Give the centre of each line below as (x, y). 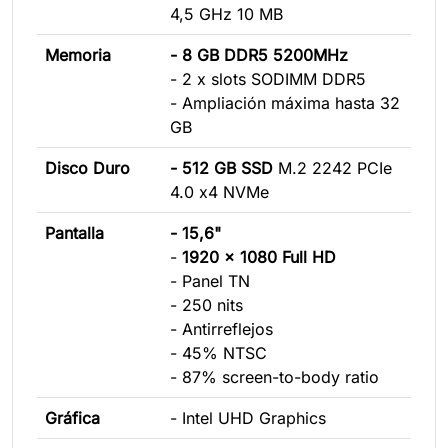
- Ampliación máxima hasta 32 (285, 102)
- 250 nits (206, 304)
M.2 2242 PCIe (335, 167)
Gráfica (72, 417)
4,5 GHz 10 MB (226, 13)
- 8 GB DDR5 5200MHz (259, 54)
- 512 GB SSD (224, 167)
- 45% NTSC (218, 352)
